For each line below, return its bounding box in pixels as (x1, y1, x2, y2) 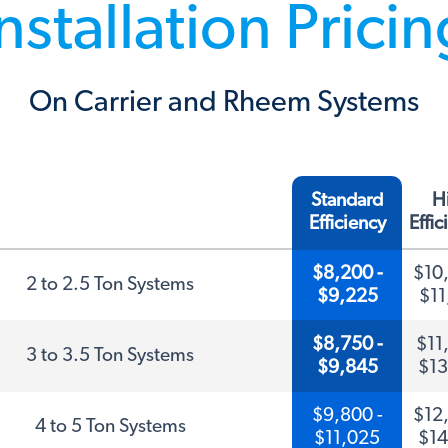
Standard (311, 190, 383, 210)
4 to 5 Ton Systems (34, 417, 186, 437)
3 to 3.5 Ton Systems (26, 346, 194, 366)
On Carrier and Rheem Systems (29, 86, 419, 117)
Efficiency (308, 213, 386, 233)
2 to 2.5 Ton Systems (26, 275, 194, 295)
